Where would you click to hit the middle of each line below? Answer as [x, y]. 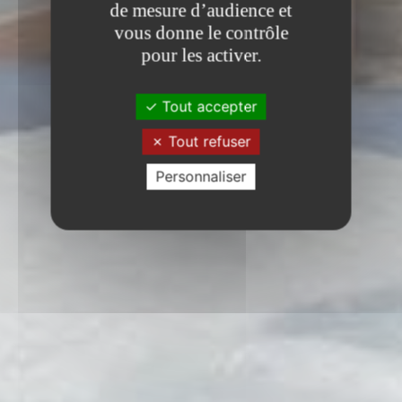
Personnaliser [201, 176]
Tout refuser [207, 141]
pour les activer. [201, 55]
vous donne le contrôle [201, 32]
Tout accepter [207, 106]
